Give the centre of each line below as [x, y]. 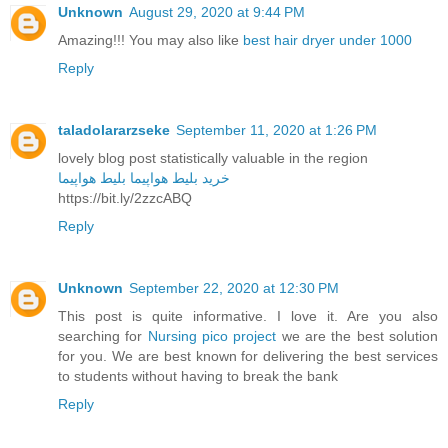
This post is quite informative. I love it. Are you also [248, 316]
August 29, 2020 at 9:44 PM [217, 12]
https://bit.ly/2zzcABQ [125, 198]
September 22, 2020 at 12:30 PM [234, 288]
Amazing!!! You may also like [150, 40]
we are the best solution [357, 336]
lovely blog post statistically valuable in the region [213, 158]
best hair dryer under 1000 [327, 40]
